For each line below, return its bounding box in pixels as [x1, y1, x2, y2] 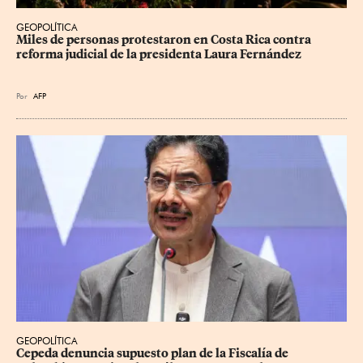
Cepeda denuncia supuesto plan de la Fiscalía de [16, 345, 291, 361]
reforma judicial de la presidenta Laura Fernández [16, 47, 301, 62]
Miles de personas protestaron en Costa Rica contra [16, 32, 314, 48]
